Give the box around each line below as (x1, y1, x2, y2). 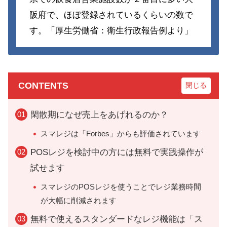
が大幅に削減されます (41, 196, 117, 205)
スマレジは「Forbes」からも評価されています (41, 129, 201, 138)
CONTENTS (18, 80, 68, 91)
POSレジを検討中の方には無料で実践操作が (30, 147, 203, 157)
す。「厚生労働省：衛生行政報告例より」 (29, 25, 193, 35)
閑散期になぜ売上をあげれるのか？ (30, 109, 168, 120)
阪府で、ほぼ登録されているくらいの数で (29, 10, 193, 20)
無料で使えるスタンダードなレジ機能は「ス (30, 214, 203, 224)
